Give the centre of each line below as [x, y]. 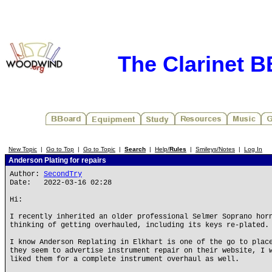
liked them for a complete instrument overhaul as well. [124, 259]
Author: [27, 174]
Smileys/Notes [215, 149]
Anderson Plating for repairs [56, 160]
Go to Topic [99, 149]
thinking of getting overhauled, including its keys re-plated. [139, 225]
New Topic [23, 149]
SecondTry [63, 174]
